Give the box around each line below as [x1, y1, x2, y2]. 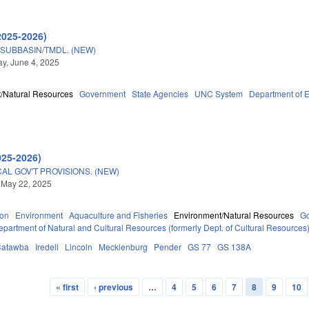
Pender [154, 240, 182, 252]
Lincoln [65, 240, 93, 252]
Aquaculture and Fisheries [69, 208, 168, 221]
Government [79, 87, 126, 99]
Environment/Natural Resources [174, 208, 295, 221]
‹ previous [93, 280, 133, 293]
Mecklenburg [99, 240, 148, 252]
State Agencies [132, 87, 189, 99]
